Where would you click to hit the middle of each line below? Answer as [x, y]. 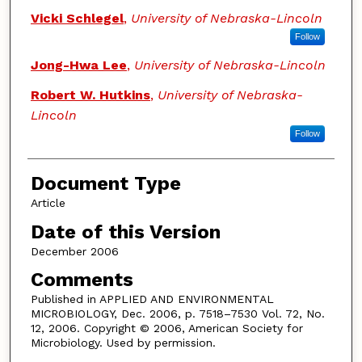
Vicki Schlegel [77, 19]
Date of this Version [125, 232]
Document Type [105, 184]
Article [48, 203]
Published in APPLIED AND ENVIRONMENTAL [152, 299]
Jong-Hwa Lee [78, 65]
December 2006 [74, 251]
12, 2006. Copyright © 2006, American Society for [166, 328]
